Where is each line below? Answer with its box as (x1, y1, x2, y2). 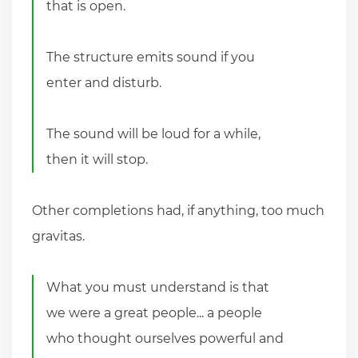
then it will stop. (46, 151, 149, 167)
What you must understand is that (46, 279, 270, 295)
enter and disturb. (46, 74, 162, 90)
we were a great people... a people (46, 304, 263, 320)
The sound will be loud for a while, (46, 125, 261, 141)
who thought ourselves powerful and (46, 330, 284, 346)
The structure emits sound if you (46, 49, 256, 65)
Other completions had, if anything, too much (32, 202, 324, 218)
